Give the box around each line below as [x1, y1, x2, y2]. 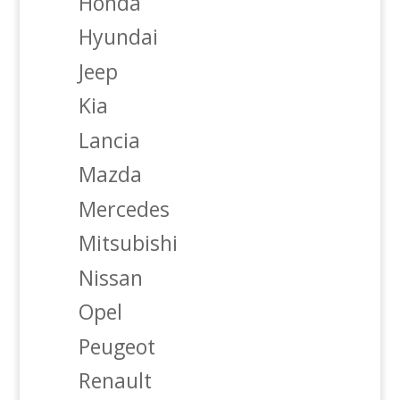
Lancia [78, 125, 140, 154]
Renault [78, 366, 152, 396]
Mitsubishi [78, 229, 178, 258]
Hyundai [78, 22, 158, 52]
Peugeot [78, 331, 155, 361]
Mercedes [78, 194, 170, 223]
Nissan [78, 262, 143, 292]
